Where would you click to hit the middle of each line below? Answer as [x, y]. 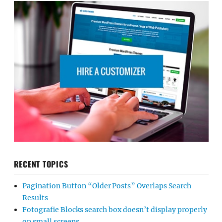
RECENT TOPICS [41, 164]
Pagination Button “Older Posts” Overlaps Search [107, 186]
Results [35, 198]
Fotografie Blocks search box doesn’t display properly [115, 210]
